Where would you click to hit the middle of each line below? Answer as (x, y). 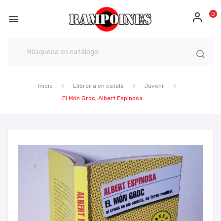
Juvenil (154, 86)
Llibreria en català (98, 86)
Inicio (45, 86)
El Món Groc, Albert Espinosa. (103, 98)
